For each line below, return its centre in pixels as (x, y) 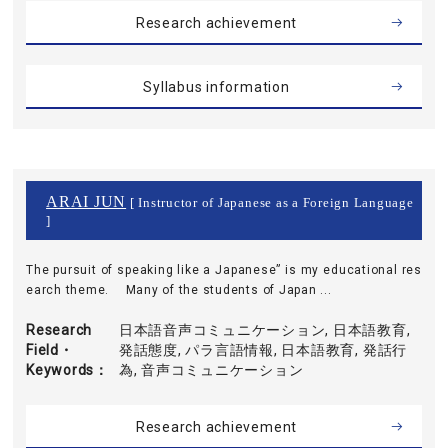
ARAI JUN (86, 201)
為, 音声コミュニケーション (211, 370)
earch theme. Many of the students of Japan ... (179, 290)
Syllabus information (216, 87)
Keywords (60, 370)
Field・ (50, 350)
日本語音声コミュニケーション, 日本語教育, (264, 330)
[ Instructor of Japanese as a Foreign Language (270, 203)
